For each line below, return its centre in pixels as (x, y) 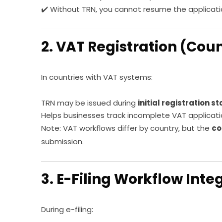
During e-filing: (67, 209)
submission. (63, 141)
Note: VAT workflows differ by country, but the (127, 128)
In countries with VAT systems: (97, 77)
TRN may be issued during (90, 103)
